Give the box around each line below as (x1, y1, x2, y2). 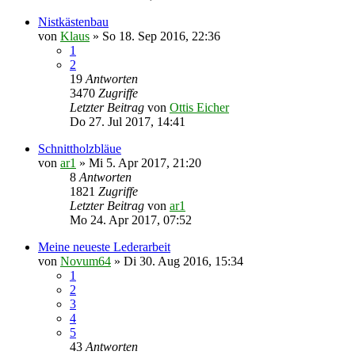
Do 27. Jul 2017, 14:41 (70, 114, 185, 128)
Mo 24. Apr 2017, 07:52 (70, 212, 192, 227)
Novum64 (60, 254, 111, 268)
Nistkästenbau (38, 14, 109, 29)
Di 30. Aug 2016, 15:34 (124, 254, 243, 268)
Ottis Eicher (170, 100, 229, 114)
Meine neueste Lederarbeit (38, 239, 170, 254)
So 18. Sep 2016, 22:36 (102, 29, 220, 43)
